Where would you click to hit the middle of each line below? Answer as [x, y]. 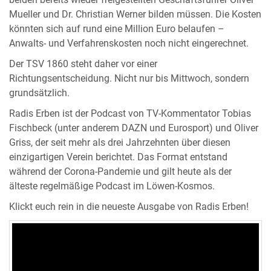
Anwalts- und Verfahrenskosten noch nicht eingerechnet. [129, 44]
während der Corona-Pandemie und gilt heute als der [120, 172]
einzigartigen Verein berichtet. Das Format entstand [118, 158]
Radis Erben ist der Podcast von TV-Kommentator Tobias [130, 114]
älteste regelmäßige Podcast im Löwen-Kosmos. [112, 187]
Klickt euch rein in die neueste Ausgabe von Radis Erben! [129, 207]
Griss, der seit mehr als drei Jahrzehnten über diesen [120, 143]
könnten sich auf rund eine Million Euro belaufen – [117, 29]
